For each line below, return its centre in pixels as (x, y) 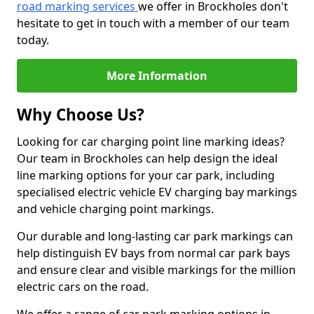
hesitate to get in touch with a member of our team (153, 23)
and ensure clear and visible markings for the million (156, 270)
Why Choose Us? (81, 115)
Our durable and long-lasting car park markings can (155, 236)
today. (33, 40)
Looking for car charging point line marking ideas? (151, 142)
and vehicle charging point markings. (115, 209)
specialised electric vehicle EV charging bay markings (157, 192)
